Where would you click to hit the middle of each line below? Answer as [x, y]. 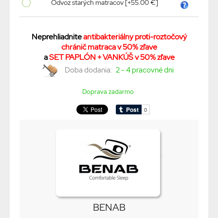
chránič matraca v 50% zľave [109, 47]
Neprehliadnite [57, 37]
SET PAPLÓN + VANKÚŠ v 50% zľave [112, 57]
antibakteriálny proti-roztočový [135, 37]
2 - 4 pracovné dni [145, 70]
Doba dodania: [89, 70]
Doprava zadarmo [108, 92]
